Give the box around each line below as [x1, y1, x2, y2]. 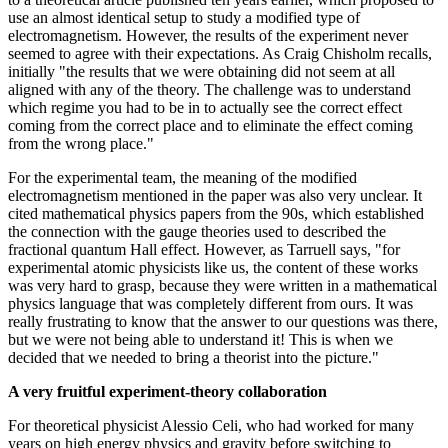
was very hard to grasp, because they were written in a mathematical [8, 276, 437, 294]
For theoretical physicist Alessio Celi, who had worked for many [8, 416, 414, 434]
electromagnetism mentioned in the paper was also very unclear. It [8, 186, 422, 204]
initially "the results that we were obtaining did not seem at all [8, 62, 395, 80]
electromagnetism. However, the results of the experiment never [8, 26, 408, 44]
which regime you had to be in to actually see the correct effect [8, 98, 402, 116]
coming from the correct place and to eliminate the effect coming [8, 116, 413, 134]
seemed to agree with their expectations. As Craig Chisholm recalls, [8, 44, 432, 62]
